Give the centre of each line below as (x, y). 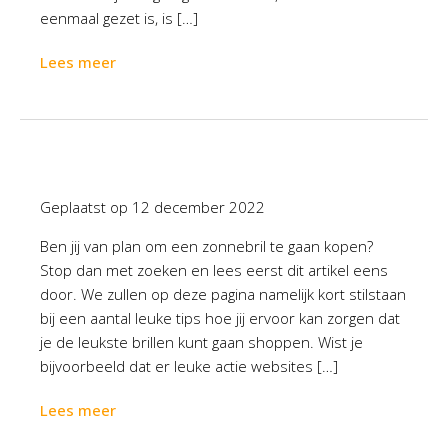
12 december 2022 (198, 207)
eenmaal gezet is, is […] (119, 18)
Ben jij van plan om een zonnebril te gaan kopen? (206, 246)
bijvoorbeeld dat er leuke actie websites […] (189, 366)
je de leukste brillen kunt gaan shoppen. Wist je (201, 342)
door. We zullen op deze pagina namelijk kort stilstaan (223, 294)
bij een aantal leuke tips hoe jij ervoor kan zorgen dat (220, 318)
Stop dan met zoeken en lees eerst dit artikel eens (214, 270)
